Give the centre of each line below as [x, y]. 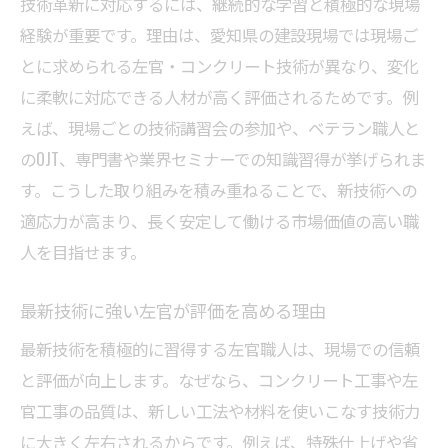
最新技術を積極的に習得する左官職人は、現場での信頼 [220, 349]
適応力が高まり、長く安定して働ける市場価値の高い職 [219, 221]
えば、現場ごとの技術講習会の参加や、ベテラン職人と [220, 128]
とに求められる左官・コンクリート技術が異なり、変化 [219, 66]
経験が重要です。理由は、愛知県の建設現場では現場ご [219, 35]
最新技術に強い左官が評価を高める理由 [173, 310]
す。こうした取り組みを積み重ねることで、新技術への [218, 190]
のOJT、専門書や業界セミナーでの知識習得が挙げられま [223, 159]
